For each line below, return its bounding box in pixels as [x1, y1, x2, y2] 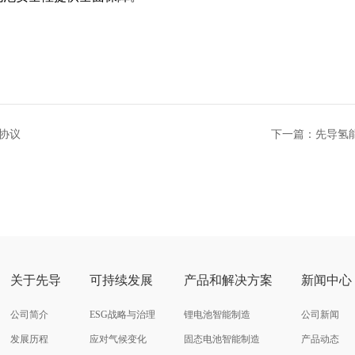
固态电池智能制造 [184, 334, 261, 345]
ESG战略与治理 [90, 309, 156, 321]
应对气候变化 [90, 334, 147, 345]
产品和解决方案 [184, 273, 273, 288]
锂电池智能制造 [184, 309, 251, 321]
